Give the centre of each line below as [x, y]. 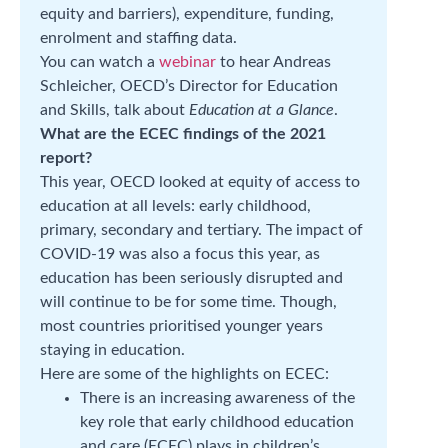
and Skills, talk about [114, 110]
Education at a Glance [261, 110]
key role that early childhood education [217, 422]
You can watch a [99, 62]
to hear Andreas [273, 62]
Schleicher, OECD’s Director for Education [189, 86]
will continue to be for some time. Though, [188, 302]
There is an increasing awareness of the [217, 398]
